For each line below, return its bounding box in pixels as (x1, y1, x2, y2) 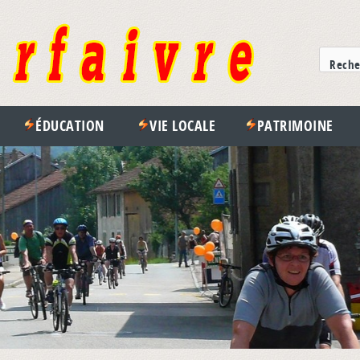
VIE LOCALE (149, 116, 215, 136)
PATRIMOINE (256, 116, 333, 136)
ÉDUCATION (35, 116, 104, 136)
